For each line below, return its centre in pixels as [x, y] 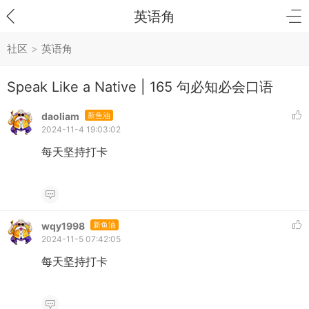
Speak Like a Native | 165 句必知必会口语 [140, 87]
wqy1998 [63, 226]
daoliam [60, 116]
